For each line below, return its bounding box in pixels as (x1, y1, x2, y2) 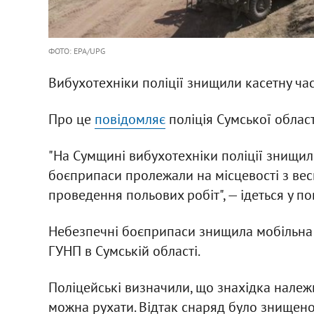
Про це (48, 110, 95, 129)
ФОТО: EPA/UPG (48, 46, 105, 57)
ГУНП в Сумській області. (48, 242, 200, 261)
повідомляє (94, 110, 165, 129)
